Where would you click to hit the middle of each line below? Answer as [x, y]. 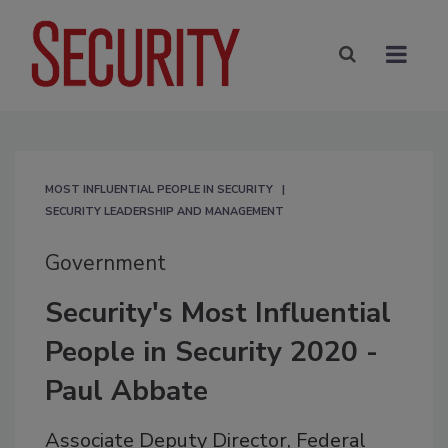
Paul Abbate [126, 390]
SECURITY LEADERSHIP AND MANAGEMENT [164, 211]
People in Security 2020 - [211, 351]
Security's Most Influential [218, 312]
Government [105, 262]
